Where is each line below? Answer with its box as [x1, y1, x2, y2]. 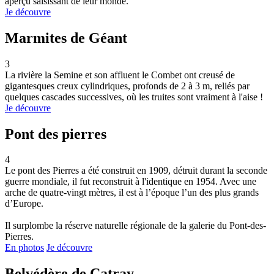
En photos [5, 242, 44, 253]
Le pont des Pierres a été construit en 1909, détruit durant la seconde [5, 165, 267, 176]
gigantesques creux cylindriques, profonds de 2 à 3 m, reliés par [5, 80, 250, 91]
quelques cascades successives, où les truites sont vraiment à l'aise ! [5, 91, 263, 102]
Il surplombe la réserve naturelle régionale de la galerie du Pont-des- [5, 220, 266, 231]
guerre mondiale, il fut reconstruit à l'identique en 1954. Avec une [5, 176, 256, 187]
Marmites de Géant [5, 29, 127, 46]
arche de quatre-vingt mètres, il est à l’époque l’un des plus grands [5, 187, 259, 198]
